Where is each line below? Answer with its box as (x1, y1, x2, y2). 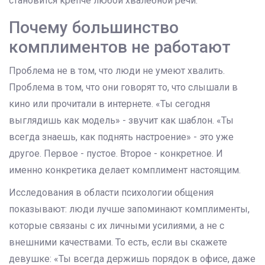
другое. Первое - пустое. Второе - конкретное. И (9, 148, 223, 160)
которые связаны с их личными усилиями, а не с (9, 220, 224, 232)
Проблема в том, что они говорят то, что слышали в (9, 82, 238, 93)
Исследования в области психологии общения (9, 187, 214, 199)
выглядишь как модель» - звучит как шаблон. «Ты (9, 115, 234, 127)
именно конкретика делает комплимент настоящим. (9, 164, 241, 176)
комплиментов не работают (9, 37, 231, 57)
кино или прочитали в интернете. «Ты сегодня (9, 98, 210, 110)
